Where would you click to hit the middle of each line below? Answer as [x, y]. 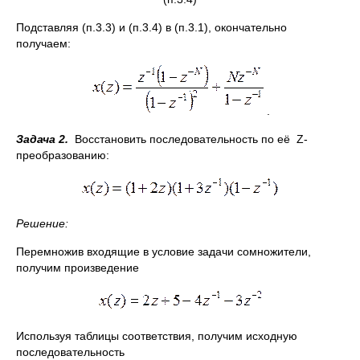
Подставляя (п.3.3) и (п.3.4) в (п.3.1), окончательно [151, 27]
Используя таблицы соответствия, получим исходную [157, 336]
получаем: [43, 43]
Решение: [42, 223]
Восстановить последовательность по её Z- [188, 139]
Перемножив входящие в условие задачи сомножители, [164, 252]
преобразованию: [63, 155]
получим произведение [78, 268]
